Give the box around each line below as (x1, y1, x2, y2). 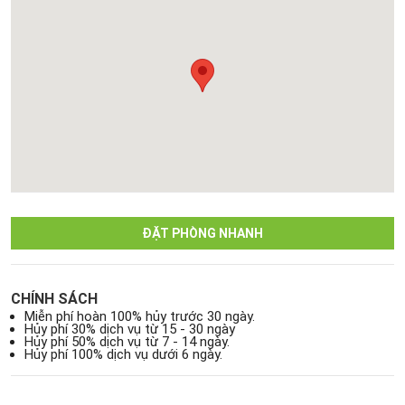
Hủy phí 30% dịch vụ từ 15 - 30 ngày (24, 320, 236, 337)
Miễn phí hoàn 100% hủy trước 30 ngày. (24, 307, 256, 325)
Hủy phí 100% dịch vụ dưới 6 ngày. (24, 345, 223, 363)
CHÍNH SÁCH (11, 289, 99, 307)
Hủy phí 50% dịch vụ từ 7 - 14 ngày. (24, 333, 231, 350)
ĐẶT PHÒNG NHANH (142, 225, 263, 240)
